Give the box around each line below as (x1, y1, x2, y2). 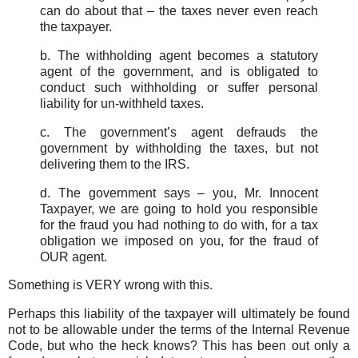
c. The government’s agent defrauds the (40, 125, 318, 139)
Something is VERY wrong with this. (8, 278, 213, 292)
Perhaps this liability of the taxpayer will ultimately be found (8, 307, 350, 321)
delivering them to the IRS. (40, 157, 189, 171)
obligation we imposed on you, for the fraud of (40, 233, 318, 248)
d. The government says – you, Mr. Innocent (40, 185, 318, 200)
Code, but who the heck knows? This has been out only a (8, 339, 350, 353)
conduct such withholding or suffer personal (40, 80, 318, 94)
